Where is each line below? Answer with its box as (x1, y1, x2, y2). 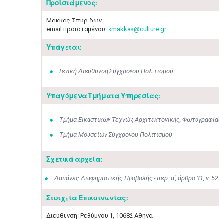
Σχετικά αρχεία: (46, 155, 103, 163)
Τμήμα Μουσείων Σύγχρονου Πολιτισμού (59, 131, 172, 138)
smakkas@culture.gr (108, 25, 166, 33)
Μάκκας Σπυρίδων (46, 17, 102, 24)
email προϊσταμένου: (46, 25, 108, 33)
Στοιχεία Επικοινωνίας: (46, 194, 128, 202)
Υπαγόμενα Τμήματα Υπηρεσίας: (46, 91, 160, 100)
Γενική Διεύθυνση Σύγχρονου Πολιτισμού (59, 67, 173, 75)
